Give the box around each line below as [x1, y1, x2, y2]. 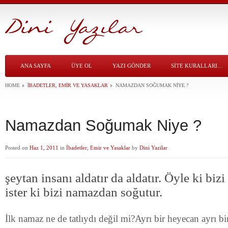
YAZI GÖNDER [112, 63, 151, 69]
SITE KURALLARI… [171, 63, 223, 69]
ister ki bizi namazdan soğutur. [5, 185, 162, 199]
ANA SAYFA [20, 63, 51, 69]
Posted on [5, 145, 30, 151]
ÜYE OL [71, 63, 92, 69]
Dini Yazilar [139, 145, 167, 151]
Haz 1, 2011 [30, 145, 59, 151]
